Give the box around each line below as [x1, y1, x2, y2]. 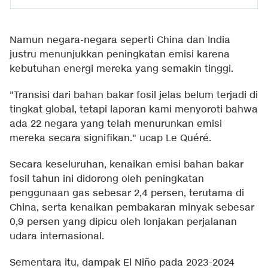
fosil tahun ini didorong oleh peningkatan [10, 173, 204, 186]
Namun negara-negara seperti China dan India [10, 34, 230, 47]
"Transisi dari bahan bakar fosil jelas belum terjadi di [10, 89, 258, 102]
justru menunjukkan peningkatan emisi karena [10, 48, 230, 62]
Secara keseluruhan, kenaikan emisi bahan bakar [10, 159, 243, 172]
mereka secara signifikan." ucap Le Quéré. [10, 132, 211, 145]
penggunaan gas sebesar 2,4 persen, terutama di [10, 187, 244, 200]
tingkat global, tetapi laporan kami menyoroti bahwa [10, 103, 258, 117]
